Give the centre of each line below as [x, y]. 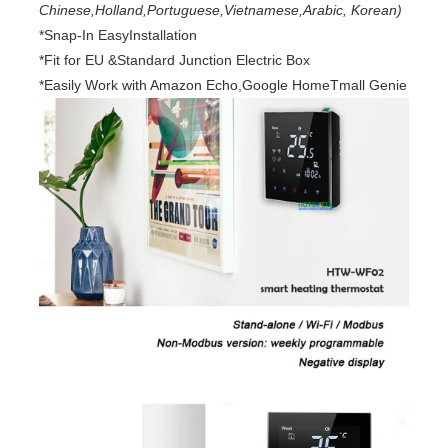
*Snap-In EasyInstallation [118, 34]
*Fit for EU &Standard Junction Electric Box [174, 59]
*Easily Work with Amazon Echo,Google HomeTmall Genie [223, 84]
